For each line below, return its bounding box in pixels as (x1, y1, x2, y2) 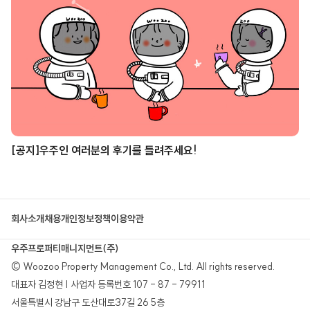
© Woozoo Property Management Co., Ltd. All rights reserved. (11, 260, 275, 273)
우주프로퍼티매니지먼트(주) (11, 242, 119, 255)
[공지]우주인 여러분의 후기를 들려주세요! (11, 143, 197, 157)
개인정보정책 (61, 212, 111, 225)
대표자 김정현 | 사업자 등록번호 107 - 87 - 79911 (11, 278, 205, 291)
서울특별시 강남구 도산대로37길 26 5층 (11, 296, 165, 309)
